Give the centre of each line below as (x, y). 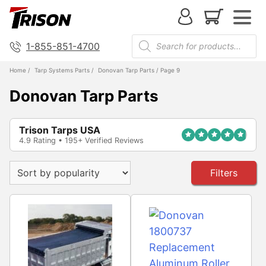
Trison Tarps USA (60, 130)
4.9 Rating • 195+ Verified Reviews (81, 140)
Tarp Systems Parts (62, 70)
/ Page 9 (167, 70)
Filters (224, 172)
